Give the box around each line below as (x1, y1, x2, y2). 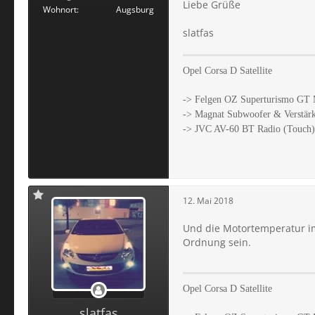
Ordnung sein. (183, 236, 251, 250)
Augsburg (116, 4, 154, 15)
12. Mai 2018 (183, 194, 233, 207)
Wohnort (43, 4, 77, 15)
